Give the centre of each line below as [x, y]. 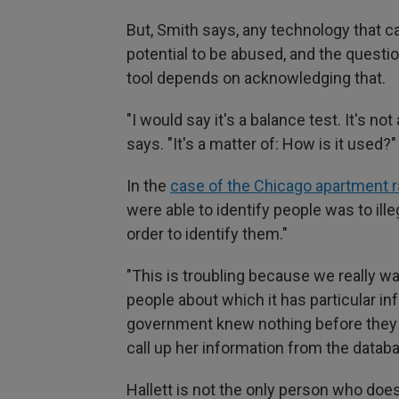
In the [148, 186]
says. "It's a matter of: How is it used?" [261, 144]
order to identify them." [207, 234]
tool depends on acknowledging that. [256, 78]
